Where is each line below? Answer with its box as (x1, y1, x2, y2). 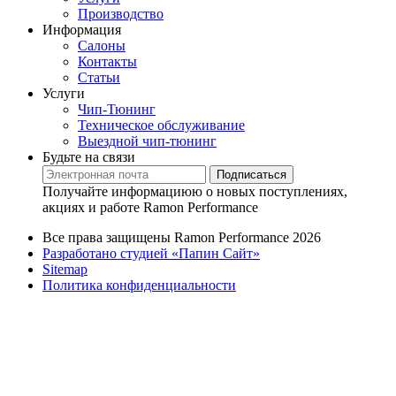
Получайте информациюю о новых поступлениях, (42, 183, 347, 199)
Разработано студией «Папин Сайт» (42, 245, 260, 261)
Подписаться (217, 167, 286, 181)
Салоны (78, 37, 126, 53)
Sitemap (42, 261, 88, 277)
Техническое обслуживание (78, 117, 245, 133)
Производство (78, 5, 164, 21)
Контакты (78, 53, 137, 69)
